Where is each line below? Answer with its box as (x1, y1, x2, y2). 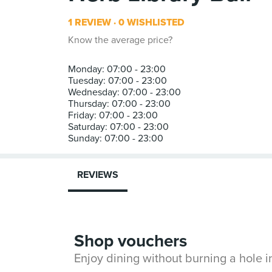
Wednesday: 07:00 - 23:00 (68, 86, 181, 98)
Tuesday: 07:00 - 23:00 (68, 75, 167, 87)
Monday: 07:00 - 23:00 (68, 63, 166, 75)
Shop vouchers (74, 231, 187, 251)
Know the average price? (68, 34, 172, 46)
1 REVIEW (68, 16, 111, 29)
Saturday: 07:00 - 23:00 (68, 121, 169, 133)
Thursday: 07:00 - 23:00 (68, 98, 171, 110)
